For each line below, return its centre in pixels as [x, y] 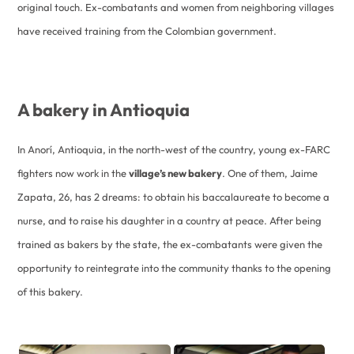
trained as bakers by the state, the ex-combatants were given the [170, 245]
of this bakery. [51, 292]
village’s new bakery [176, 173]
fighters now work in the [73, 173]
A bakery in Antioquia [104, 110]
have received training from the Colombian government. [147, 31]
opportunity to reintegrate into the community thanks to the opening [175, 268]
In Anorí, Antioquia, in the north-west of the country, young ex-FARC [174, 150]
